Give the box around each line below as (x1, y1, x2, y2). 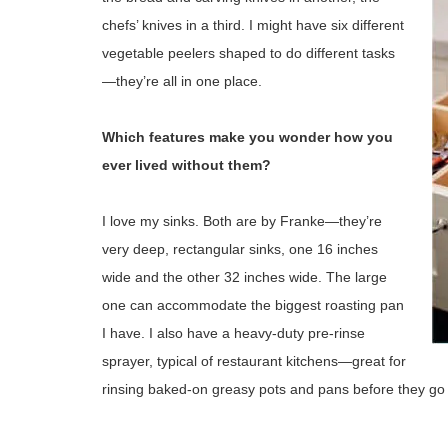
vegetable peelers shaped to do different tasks (102, 45, 395, 61)
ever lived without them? (102, 157, 271, 173)
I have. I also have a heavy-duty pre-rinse (102, 325, 365, 341)
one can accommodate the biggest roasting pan (102, 297, 404, 313)
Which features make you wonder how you (102, 129, 393, 145)
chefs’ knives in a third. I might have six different (102, 17, 404, 33)
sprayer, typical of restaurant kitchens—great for (102, 353, 406, 369)
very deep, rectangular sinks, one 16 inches (102, 241, 378, 257)
